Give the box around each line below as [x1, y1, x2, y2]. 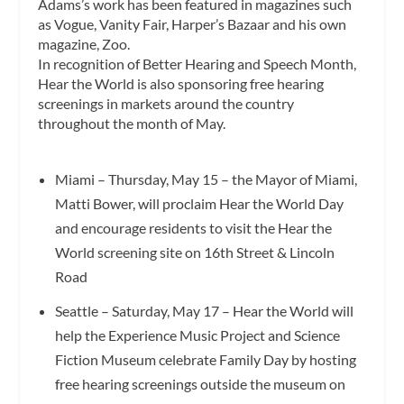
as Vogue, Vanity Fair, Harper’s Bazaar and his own [38, 15, 347, 33]
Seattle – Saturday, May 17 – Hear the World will [54, 302, 353, 320]
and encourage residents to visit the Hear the [54, 218, 332, 236]
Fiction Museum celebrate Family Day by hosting [54, 351, 356, 369]
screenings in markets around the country [38, 95, 295, 113]
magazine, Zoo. [38, 35, 131, 53]
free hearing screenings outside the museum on [54, 375, 345, 393]
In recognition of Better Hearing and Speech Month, [38, 55, 357, 73]
